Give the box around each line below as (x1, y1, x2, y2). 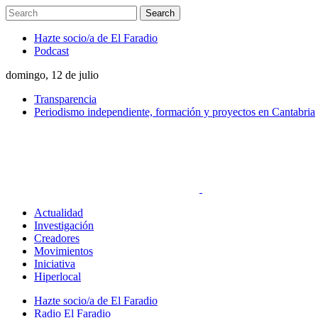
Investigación (34, 219, 94, 231)
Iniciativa (34, 258, 75, 270)
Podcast (34, 45, 69, 57)
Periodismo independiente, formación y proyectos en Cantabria (34, 106, 315, 118)
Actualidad (34, 207, 83, 219)
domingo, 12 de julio (6, 69, 99, 81)
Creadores (34, 232, 79, 244)
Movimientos (34, 245, 93, 257)
